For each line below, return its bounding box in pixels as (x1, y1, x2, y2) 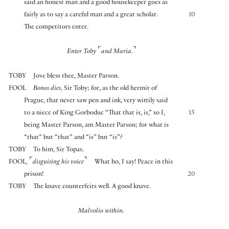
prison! (24, 171, 44, 178)
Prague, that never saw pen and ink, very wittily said (24, 97, 168, 105)
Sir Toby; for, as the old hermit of (62, 85, 157, 93)
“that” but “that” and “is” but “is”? (24, 134, 123, 142)
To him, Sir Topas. (33, 146, 84, 154)
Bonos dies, (33, 85, 63, 93)
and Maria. (101, 48, 133, 56)
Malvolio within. (78, 208, 126, 215)
